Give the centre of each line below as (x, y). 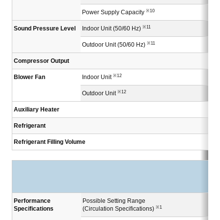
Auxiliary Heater (37, 110)
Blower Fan (29, 77)
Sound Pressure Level (45, 29)
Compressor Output (41, 61)
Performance (32, 201)
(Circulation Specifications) (119, 209)
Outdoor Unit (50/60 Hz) (114, 45)
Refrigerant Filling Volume (50, 142)
